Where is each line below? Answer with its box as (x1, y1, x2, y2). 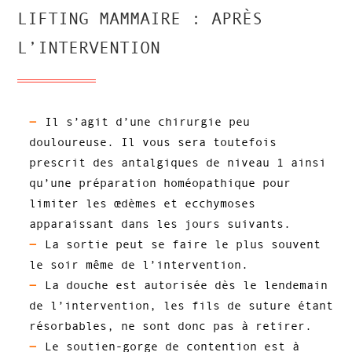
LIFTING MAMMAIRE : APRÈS (17, 9, 263, 29)
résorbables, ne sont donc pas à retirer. (29, 319, 313, 333)
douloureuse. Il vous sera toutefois (29, 135, 277, 149)
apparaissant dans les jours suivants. (29, 217, 291, 231)
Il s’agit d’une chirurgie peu (45, 115, 251, 129)
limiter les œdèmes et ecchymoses (29, 196, 256, 211)
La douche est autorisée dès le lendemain (45, 278, 328, 292)
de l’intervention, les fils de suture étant (29, 299, 334, 313)
